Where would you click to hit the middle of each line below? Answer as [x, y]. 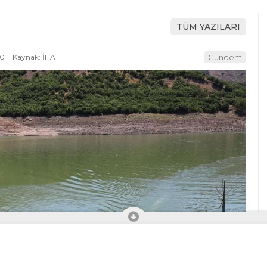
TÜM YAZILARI [208, 27]
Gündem [225, 57]
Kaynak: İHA [33, 57]
